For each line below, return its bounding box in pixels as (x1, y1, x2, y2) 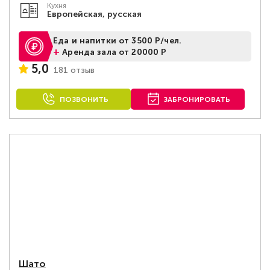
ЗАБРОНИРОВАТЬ (163, 95, 231, 104)
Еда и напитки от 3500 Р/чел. (53, 35, 181, 46)
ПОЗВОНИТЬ (59, 95, 108, 104)
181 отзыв (54, 64, 95, 75)
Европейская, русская (47, 9, 142, 19)
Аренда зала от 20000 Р (62, 46, 167, 57)
